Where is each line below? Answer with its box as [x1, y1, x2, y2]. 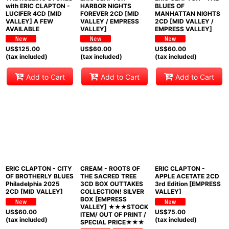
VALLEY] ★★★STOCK [80, 203, 148, 211]
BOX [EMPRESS [80, 195, 127, 203]
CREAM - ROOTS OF [80, 165, 140, 173]
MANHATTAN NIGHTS [154, 10, 220, 17]
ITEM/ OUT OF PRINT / [80, 211, 146, 219]
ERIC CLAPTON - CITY [6, 165, 72, 173]
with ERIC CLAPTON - [6, 2, 70, 10]
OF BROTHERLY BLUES [6, 172, 74, 180]
